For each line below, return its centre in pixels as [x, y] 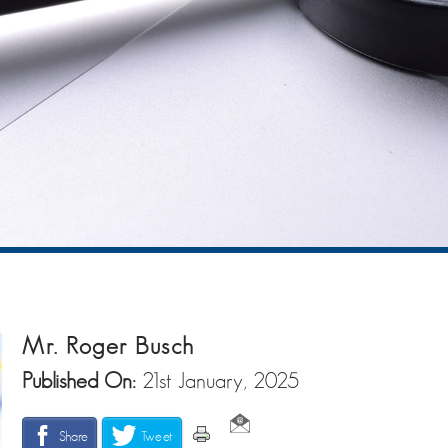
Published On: [82, 380]
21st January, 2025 [220, 380]
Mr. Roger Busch [108, 345]
